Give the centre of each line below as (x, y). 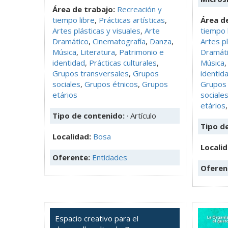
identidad (69, 62)
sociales (66, 84)
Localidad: (73, 136)
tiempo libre (74, 20)
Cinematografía (119, 41)
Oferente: (72, 157)
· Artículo (141, 115)
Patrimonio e (141, 52)
